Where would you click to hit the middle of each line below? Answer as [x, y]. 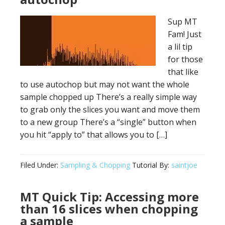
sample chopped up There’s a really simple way [108, 97]
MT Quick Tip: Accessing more [109, 197]
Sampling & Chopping [95, 165]
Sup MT [183, 22]
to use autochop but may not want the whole [105, 84]
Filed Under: [40, 165]
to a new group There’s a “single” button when [108, 122]
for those [185, 59]
